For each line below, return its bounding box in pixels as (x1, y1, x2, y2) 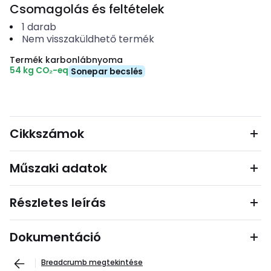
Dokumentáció (10, 229, 101, 246)
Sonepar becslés (71, 65, 143, 77)
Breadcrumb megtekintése (41, 257, 143, 267)
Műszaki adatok (10, 160, 107, 177)
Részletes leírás (10, 194, 106, 211)
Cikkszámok (10, 125, 84, 142)
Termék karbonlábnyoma (10, 54, 123, 66)
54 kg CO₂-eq (10, 64, 68, 76)
